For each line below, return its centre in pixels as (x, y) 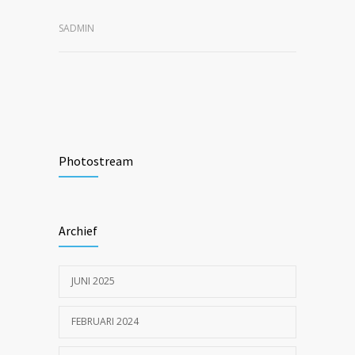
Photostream (96, 160)
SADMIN (76, 28)
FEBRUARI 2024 (105, 321)
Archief (78, 230)
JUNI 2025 (93, 281)
